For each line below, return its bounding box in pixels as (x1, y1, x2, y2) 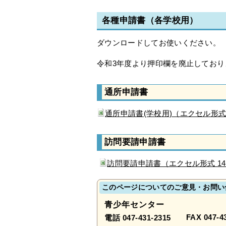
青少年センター (104, 200, 164, 209)
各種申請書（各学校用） (102, 16, 198, 26)
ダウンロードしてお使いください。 (97, 38, 221, 47)
